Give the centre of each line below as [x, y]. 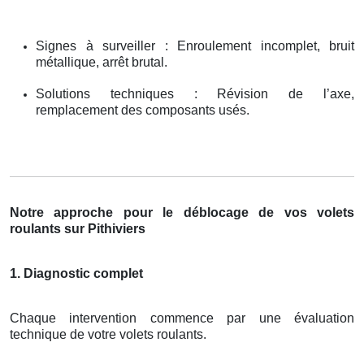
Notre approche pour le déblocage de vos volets [182, 212]
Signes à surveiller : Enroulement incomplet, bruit [195, 45]
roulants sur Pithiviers [78, 228]
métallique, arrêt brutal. [102, 62]
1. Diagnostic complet [76, 273]
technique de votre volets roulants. [108, 334]
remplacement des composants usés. [143, 110]
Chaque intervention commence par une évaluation [182, 318]
